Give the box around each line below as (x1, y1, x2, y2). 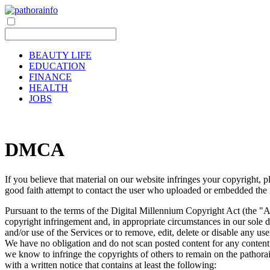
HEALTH (29, 83, 68, 93)
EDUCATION (29, 61, 86, 71)
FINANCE (29, 72, 72, 82)
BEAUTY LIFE (29, 50, 92, 60)
